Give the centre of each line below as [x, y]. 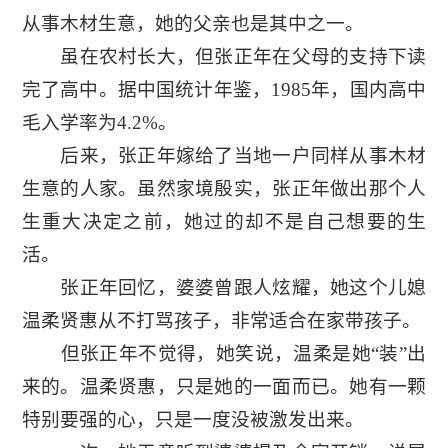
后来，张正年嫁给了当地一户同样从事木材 [224, 155]
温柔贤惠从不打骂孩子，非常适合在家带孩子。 [221, 320]
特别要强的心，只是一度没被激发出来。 [192, 419]
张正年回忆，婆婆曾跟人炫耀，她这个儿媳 [224, 287]
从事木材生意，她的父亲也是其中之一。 [192, 23]
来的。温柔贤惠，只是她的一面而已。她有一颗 [224, 386]
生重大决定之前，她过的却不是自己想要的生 [224, 221]
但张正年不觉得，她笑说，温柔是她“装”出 [224, 353]
